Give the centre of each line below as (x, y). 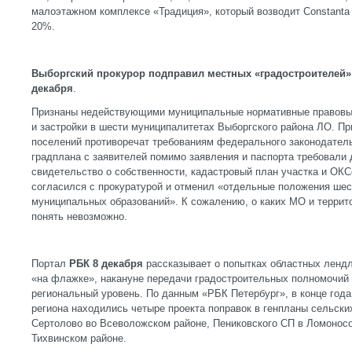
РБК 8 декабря (106, 264)
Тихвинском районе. (79, 338)
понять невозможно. (79, 216)
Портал (50, 264)
